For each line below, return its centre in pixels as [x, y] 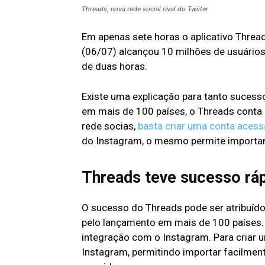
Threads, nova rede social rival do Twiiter [145, 9]
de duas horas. [114, 67]
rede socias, [110, 126]
